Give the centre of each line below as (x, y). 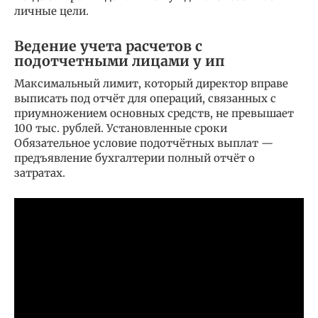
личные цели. (51, 11)
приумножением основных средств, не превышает (154, 113)
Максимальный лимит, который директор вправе (151, 83)
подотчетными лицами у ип (120, 61)
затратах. (40, 172)
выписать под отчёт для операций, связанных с (145, 98)
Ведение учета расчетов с (108, 46)
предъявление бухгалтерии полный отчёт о (135, 158)
